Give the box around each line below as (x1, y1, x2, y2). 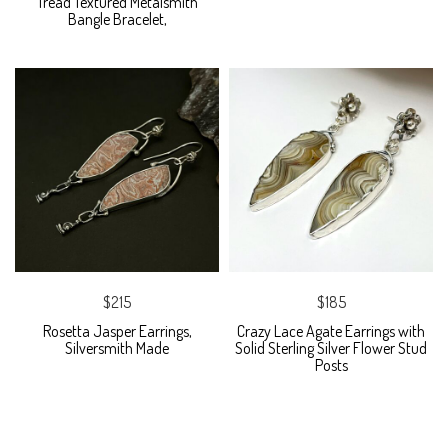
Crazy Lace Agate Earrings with (237, 321, 425, 342)
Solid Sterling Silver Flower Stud (235, 338, 427, 359)
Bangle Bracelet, (67, 9, 167, 30)
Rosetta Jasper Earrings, (42, 321, 192, 342)
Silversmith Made (65, 338, 169, 359)
